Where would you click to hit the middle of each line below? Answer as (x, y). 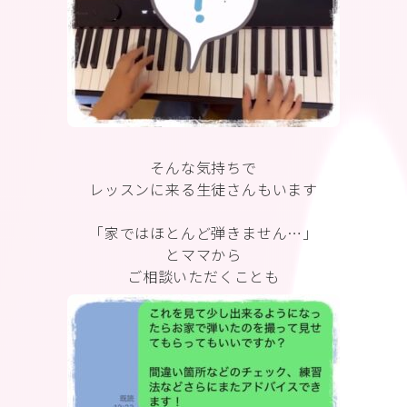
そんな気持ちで (203, 167)
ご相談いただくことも (203, 276)
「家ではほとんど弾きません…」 (203, 233)
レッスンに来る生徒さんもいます (203, 189)
